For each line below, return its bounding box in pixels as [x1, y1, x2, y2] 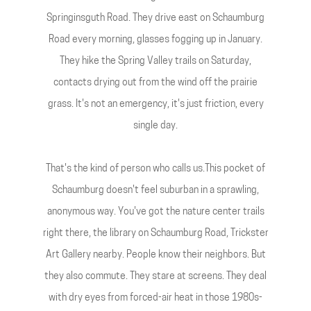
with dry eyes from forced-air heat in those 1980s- [49, 293, 262, 303]
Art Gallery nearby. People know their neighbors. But [45, 250, 266, 260]
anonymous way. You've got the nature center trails [47, 207, 264, 217]
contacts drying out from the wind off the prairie [53, 78, 258, 88]
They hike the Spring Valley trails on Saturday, [60, 56, 251, 67]
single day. [133, 121, 178, 131]
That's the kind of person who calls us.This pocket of [46, 164, 265, 174]
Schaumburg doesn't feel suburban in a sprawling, [52, 185, 259, 196]
